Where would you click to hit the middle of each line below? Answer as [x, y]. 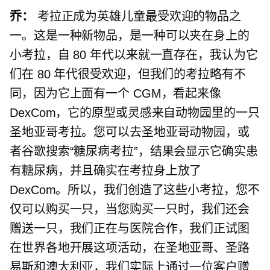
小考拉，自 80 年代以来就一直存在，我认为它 [134, 55]
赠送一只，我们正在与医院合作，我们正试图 [130, 229]
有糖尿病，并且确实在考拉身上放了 [106, 171]
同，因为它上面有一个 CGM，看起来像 [116, 94]
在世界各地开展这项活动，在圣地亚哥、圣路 [130, 248]
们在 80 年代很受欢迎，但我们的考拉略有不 [128, 74]
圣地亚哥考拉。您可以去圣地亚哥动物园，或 [130, 132]
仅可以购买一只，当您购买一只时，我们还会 [130, 209]
